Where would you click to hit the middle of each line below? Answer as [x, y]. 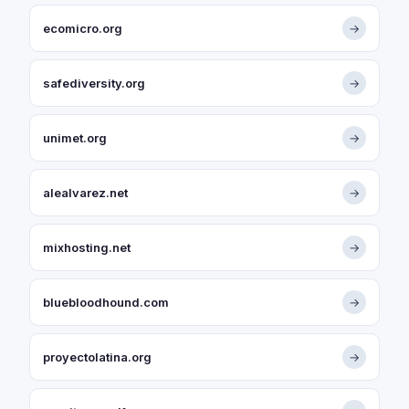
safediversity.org [94, 83]
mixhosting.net [87, 247]
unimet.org [75, 138]
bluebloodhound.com [106, 302]
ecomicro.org [83, 28]
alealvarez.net [85, 193]
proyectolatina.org [97, 357]
